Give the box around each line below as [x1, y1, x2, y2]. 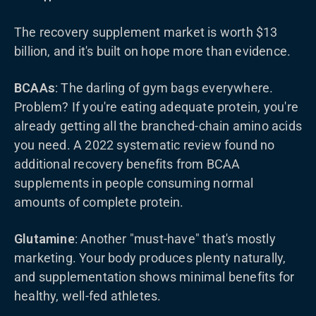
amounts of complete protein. [14, 195, 184, 209]
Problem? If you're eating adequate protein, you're [14, 99, 299, 114]
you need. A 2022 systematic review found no [14, 138, 275, 152]
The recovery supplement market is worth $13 [14, 25, 278, 39]
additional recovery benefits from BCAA [14, 157, 241, 171]
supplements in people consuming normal [14, 176, 254, 190]
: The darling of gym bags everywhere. [55, 80, 274, 95]
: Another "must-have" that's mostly [74, 231, 276, 246]
